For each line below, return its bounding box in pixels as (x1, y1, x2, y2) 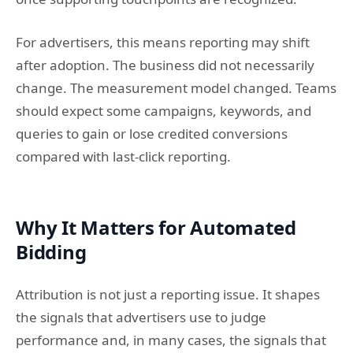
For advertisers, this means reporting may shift (16, 32, 310, 51)
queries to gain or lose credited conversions (16, 124, 288, 143)
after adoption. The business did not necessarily (16, 55, 314, 74)
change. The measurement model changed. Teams (16, 78, 336, 97)
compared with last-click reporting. (16, 147, 231, 165)
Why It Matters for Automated (16, 214, 296, 240)
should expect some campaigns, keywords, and (16, 101, 311, 120)
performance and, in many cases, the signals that (16, 330, 326, 349)
